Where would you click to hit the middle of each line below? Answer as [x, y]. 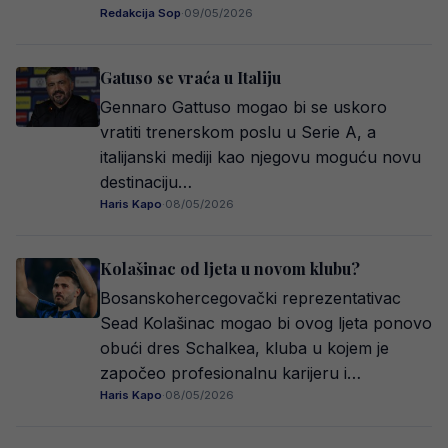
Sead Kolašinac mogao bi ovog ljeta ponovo [266, 323]
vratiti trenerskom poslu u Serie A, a [238, 132]
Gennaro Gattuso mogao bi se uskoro [243, 107]
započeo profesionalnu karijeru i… [230, 373]
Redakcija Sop [140, 13]
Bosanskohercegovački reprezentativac [250, 298]
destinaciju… [146, 182]
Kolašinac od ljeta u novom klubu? [230, 268]
